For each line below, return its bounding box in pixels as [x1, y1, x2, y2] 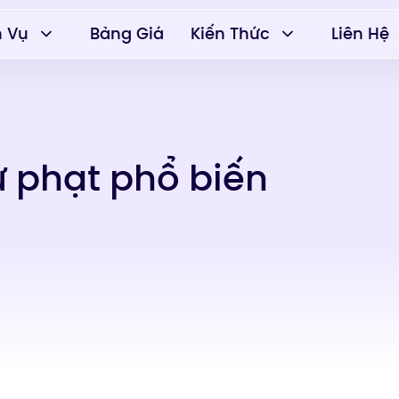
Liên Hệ [331, 21, 390, 45]
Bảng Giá [90, 21, 165, 45]
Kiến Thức [191, 21, 271, 45]
